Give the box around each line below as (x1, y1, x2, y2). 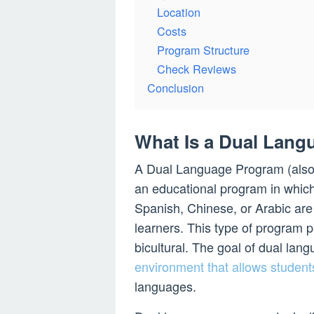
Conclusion (147, 79, 204, 96)
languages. (135, 277, 196, 295)
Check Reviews (157, 60, 236, 77)
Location (157, 4, 200, 20)
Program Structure (157, 41, 250, 58)
